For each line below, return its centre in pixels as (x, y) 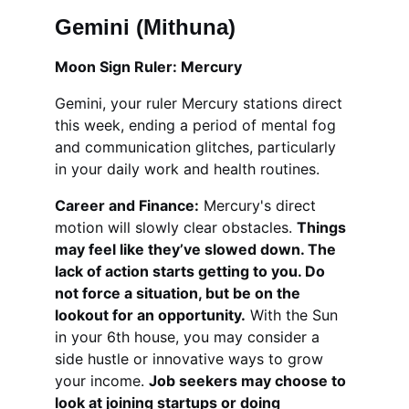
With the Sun (294, 315)
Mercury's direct (260, 205)
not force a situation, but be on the (179, 293)
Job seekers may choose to (249, 381)
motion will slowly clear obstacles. (176, 227)
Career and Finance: (127, 205)
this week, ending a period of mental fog (198, 125)
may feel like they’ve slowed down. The (197, 249)
